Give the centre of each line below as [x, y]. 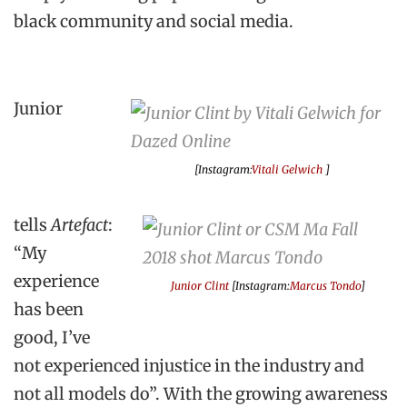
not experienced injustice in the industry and [189, 365]
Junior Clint [200, 285]
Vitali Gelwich [288, 169]
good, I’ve [52, 337]
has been [49, 309]
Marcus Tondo [325, 285]
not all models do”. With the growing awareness [201, 393]
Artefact [79, 224]
